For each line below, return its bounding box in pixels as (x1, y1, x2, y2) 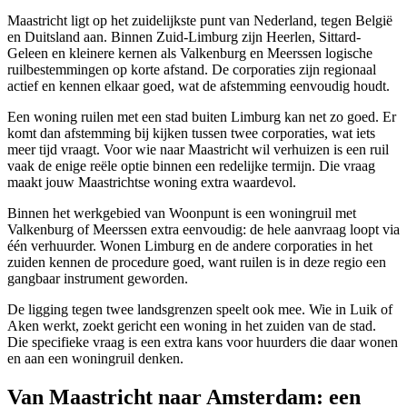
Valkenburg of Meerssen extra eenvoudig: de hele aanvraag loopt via (7, 221, 400, 237)
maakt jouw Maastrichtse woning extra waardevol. (7, 174, 296, 190)
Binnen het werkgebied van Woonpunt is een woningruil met (7, 204, 356, 221)
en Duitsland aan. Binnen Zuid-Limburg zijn (7, 28, 266, 45)
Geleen (7, 45, 48, 61)
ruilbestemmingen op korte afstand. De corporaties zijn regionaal (7, 61, 376, 77)
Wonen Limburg (100, 237, 194, 253)
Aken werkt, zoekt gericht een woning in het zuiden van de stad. (7, 317, 376, 333)
